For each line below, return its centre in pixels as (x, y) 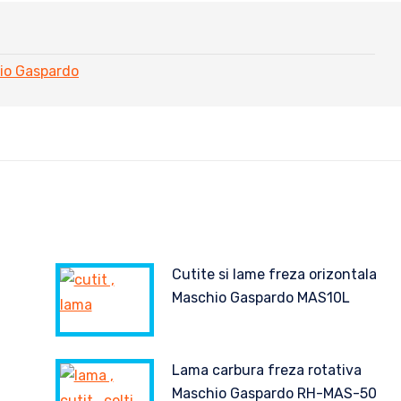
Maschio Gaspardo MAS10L (260, 298)
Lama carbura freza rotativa (266, 370)
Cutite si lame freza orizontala (274, 274)
